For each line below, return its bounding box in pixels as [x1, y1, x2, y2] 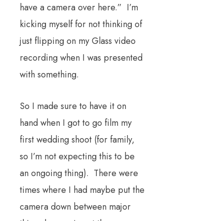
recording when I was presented [20, 51, 143, 65]
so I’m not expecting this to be [20, 150, 135, 163]
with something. [20, 68, 79, 81]
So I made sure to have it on [20, 100, 126, 113]
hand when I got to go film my [20, 116, 132, 130]
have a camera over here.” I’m [20, 1, 138, 14]
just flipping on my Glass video [20, 35, 136, 48]
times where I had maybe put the [20, 184, 145, 197]
